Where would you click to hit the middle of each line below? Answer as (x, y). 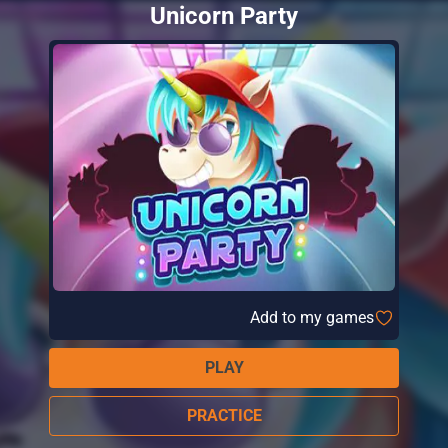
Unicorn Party (224, 16)
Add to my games (312, 317)
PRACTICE (224, 415)
